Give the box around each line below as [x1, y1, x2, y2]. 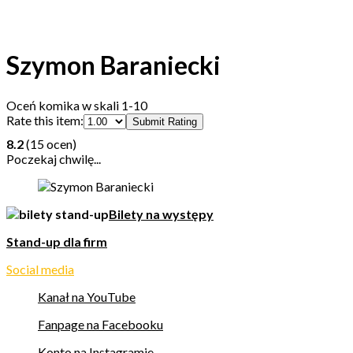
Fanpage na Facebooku [38, 316, 163, 332]
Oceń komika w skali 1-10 [6, 97, 147, 113]
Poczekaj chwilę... [6, 150, 101, 166]
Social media [6, 261, 74, 277]
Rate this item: [6, 112, 84, 128]
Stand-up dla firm [6, 233, 107, 249]
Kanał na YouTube [38, 288, 136, 304]
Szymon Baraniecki [6, 50, 221, 81]
